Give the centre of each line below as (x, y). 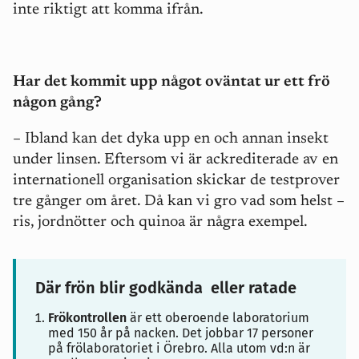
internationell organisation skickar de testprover (176, 180)
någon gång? (59, 103)
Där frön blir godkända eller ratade (166, 287)
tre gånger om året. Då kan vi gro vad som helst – (179, 201)
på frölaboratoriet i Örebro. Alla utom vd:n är (179, 348)
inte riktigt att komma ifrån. (110, 10)
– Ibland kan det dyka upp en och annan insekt (171, 139)
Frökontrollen (87, 317)
